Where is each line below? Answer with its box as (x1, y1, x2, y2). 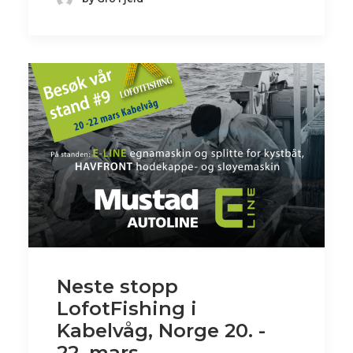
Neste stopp (57, 275, 178, 298)
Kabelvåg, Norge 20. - (57, 319, 266, 342)
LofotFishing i (57, 297, 197, 320)
